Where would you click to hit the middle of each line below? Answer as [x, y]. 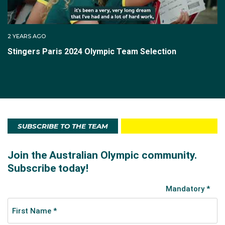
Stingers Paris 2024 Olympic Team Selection [92, 52]
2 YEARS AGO [27, 36]
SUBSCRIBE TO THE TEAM [63, 126]
